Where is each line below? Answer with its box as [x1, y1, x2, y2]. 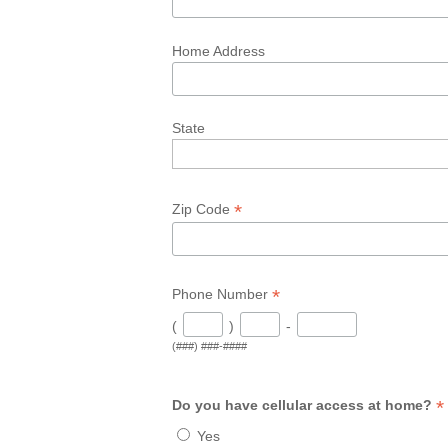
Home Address [172, 42, 266, 59]
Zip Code [172, 201, 235, 218]
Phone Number [172, 286, 273, 303]
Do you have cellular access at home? [172, 396, 437, 413]
